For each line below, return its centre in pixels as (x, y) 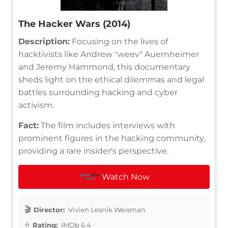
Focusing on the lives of (119, 41)
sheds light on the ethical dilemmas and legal (111, 79)
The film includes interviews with (107, 125)
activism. (36, 105)
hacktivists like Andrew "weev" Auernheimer (109, 54)
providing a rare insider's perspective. (93, 151)
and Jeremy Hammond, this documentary (104, 67)
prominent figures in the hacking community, (112, 138)
